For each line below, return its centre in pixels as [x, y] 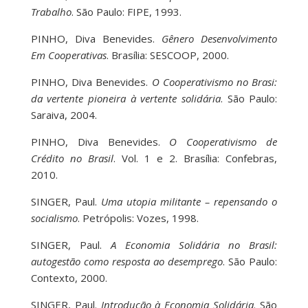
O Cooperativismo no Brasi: [214, 82]
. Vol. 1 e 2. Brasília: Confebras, [195, 158]
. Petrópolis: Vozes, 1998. [138, 218]
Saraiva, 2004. [64, 115]
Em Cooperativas [68, 55]
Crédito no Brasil [72, 158]
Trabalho [51, 12]
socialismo [54, 218]
